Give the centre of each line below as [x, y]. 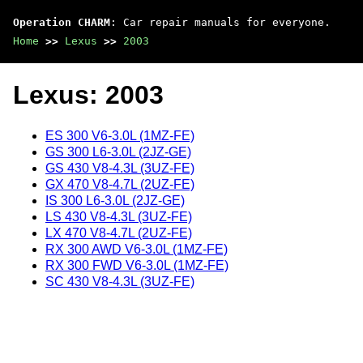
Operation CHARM [62, 22]
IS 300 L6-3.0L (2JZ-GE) [115, 200]
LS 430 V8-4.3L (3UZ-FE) [119, 216]
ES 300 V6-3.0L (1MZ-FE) [120, 135]
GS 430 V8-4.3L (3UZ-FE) [120, 168]
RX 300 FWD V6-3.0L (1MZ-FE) [137, 265]
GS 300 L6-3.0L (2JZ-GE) [118, 152]
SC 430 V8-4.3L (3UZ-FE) [120, 281]
